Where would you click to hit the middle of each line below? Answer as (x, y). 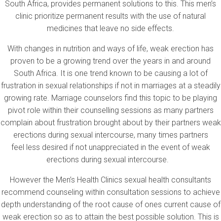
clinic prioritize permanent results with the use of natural (110, 16)
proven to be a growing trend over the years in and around (110, 61)
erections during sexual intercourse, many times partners (110, 135)
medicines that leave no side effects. (110, 28)
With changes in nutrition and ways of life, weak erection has (110, 48)
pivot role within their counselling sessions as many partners (110, 110)
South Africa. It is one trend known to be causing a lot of (110, 73)
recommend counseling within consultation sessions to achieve (110, 192)
